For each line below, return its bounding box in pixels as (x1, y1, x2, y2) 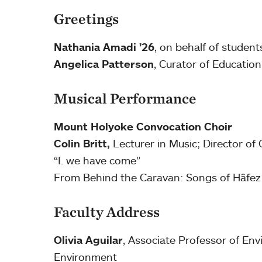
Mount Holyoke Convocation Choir (54, 120, 232, 133)
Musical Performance (54, 89, 196, 108)
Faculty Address (54, 203, 160, 221)
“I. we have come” (54, 154, 143, 167)
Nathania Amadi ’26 (54, 40, 154, 54)
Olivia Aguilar (54, 233, 123, 247)
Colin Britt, (54, 137, 110, 150)
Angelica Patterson (54, 57, 154, 71)
